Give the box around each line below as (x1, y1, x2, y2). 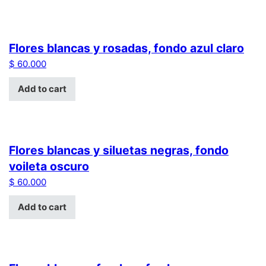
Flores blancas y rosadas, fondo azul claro (9, 40, 244, 55)
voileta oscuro (9, 159, 89, 173)
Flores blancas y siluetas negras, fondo (9, 142, 229, 157)
